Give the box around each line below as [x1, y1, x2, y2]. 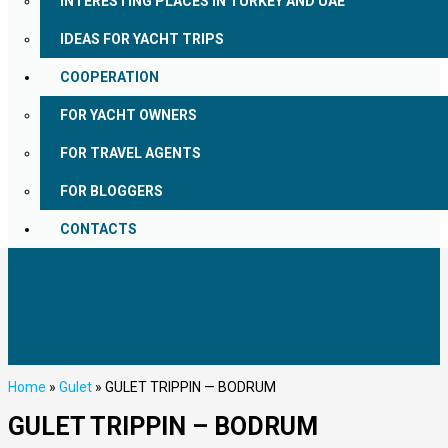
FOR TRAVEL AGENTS [60, 145, 201, 161]
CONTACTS [60, 221, 137, 237]
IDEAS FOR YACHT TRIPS [60, 31, 224, 47]
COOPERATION [60, 69, 159, 85]
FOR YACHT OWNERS [60, 107, 197, 123]
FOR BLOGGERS [60, 183, 163, 199]
